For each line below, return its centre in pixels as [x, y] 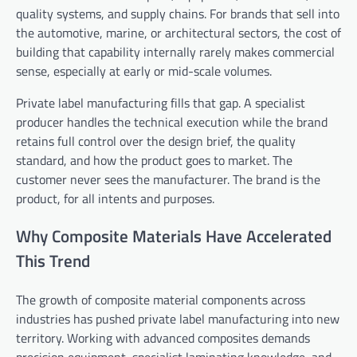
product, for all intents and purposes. [115, 198]
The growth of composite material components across [161, 300]
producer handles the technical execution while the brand [172, 122]
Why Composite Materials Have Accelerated [174, 236]
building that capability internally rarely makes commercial [175, 51]
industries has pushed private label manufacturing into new [178, 319]
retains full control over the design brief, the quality [156, 141]
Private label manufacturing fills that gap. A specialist [161, 102]
